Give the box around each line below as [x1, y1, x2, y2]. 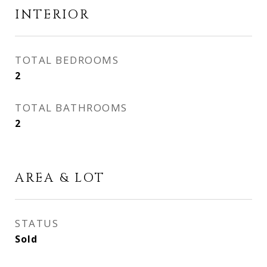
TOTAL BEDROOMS [15, 53, 119, 67]
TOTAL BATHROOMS [15, 101, 128, 114]
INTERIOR [15, 7, 90, 23]
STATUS [15, 216, 58, 230]
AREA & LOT [15, 170, 105, 187]
